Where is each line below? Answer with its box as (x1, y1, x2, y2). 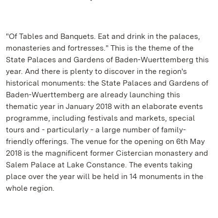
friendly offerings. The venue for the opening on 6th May (6, 137, 205, 146)
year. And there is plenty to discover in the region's (6, 67, 187, 76)
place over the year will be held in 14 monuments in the (6, 172, 203, 181)
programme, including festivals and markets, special (6, 113, 195, 123)
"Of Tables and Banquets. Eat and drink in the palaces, (6, 32, 200, 41)
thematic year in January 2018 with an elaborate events (6, 102, 203, 111)
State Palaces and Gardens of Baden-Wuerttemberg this (6, 55, 209, 64)
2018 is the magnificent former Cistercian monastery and (6, 148, 208, 158)
